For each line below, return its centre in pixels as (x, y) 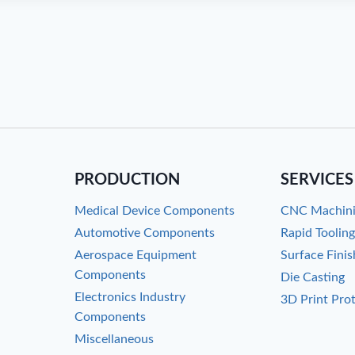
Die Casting (313, 278)
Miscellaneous (114, 340)
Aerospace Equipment (135, 255)
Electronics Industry (130, 298)
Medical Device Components (154, 210)
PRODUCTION (127, 180)
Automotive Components (144, 233)
